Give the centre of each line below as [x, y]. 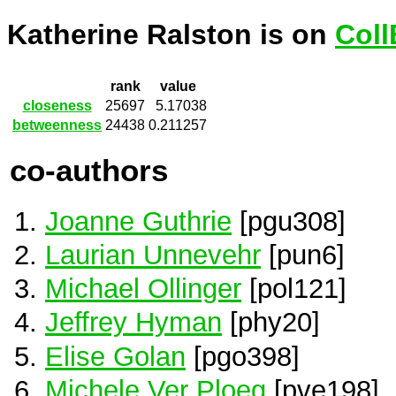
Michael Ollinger [143, 289]
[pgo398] [243, 356]
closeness [57, 106]
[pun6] [303, 255]
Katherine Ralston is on [171, 35]
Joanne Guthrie [138, 221]
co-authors [89, 170]
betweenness [57, 126]
